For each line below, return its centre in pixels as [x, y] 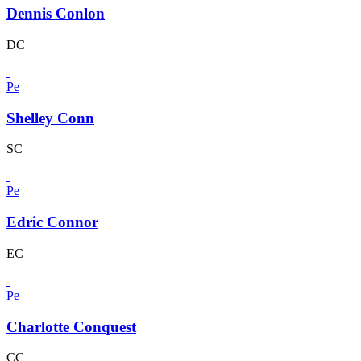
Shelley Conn [50, 118]
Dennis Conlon [56, 14]
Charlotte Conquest [71, 326]
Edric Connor [52, 222]
